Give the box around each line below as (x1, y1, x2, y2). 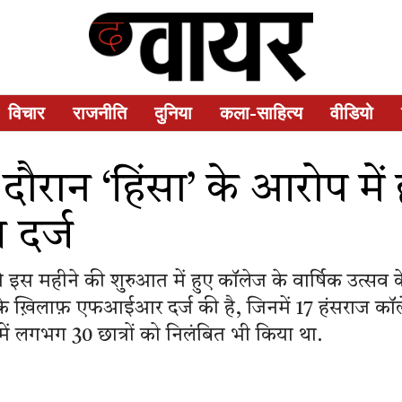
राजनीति (73, 101, 127, 124)
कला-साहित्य (220, 101, 302, 124)
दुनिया (154, 101, 192, 124)
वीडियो (330, 101, 373, 124)
